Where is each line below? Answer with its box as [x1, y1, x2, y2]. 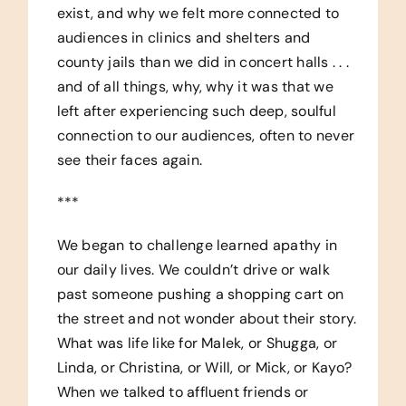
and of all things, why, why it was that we [56, 76, 333, 96]
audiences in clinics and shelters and [56, 27, 311, 47]
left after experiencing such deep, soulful [56, 101, 336, 121]
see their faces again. [56, 150, 202, 169]
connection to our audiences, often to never [56, 125, 355, 145]
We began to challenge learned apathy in [56, 235, 338, 255]
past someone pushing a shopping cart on [56, 284, 344, 304]
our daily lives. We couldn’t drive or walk [56, 259, 330, 279]
